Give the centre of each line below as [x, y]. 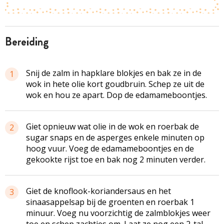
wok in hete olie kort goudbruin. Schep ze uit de [115, 84]
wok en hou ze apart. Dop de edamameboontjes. [116, 95]
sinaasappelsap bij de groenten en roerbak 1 [110, 202]
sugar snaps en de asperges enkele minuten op [115, 137]
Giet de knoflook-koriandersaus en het [98, 191]
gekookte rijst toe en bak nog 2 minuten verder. [116, 159]
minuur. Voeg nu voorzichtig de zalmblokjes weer [118, 213]
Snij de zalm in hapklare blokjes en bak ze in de [114, 73]
